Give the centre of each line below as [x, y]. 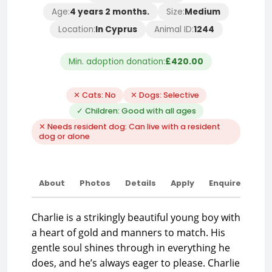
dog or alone [64, 136]
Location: [76, 29]
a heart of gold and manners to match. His [128, 233]
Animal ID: [174, 29]
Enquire [225, 183]
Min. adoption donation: [117, 62]
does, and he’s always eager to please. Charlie [136, 263]
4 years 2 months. [110, 12]
